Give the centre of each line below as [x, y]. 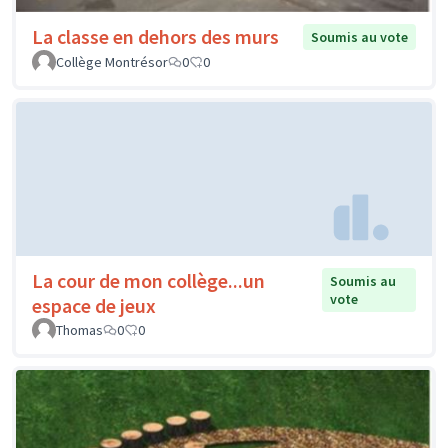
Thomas [79, 329]
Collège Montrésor [112, 62]
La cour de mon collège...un [148, 280]
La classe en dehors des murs [155, 37]
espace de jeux [94, 305]
